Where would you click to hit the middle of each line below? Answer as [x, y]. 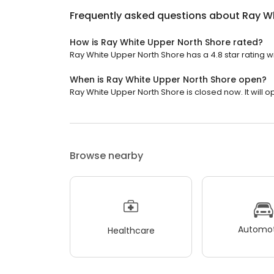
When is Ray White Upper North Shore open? [168, 80]
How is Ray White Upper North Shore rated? [166, 43]
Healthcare [131, 230]
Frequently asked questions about [156, 16]
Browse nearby [106, 156]
